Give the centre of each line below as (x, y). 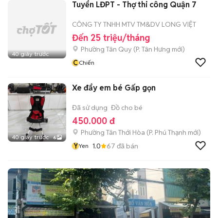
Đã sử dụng (90, 108)
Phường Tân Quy (106, 49)
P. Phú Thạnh (168, 132)
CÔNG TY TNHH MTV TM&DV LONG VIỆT (134, 24)
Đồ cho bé (127, 108)
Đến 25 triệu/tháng (111, 38)
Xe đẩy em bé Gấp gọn (114, 88)
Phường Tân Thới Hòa (113, 132)
